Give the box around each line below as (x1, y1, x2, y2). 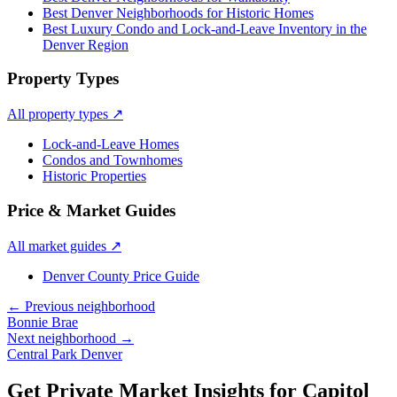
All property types (7, 106, 108, 122)
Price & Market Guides (7, 200, 175, 220)
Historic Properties (43, 168, 146, 184)
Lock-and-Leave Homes (43, 136, 179, 152)
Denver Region (43, 36, 128, 52)
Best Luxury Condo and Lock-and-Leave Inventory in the (43, 20, 367, 36)
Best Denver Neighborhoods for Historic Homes (43, 4, 314, 20)
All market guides (7, 237, 106, 253)
